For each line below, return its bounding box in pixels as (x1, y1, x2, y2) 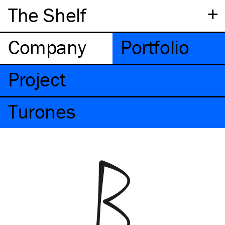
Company (8, 35, 86, 59)
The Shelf (8, 3, 86, 27)
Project (19, 67, 66, 91)
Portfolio (121, 35, 189, 59)
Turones (8, 99, 76, 124)
